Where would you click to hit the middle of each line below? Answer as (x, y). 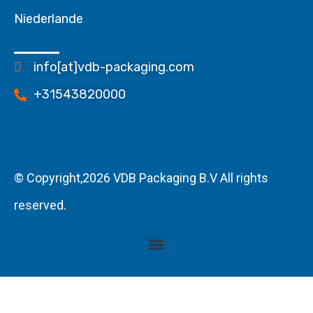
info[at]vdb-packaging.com (114, 67)
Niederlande (49, 19)
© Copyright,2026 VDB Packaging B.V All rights (141, 178)
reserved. (40, 205)
